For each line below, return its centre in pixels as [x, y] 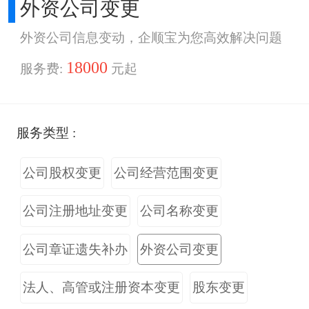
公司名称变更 [179, 211]
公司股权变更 [62, 173]
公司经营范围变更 [166, 173]
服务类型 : [47, 133]
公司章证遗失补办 [76, 249]
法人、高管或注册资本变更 [102, 288]
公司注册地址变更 [76, 211]
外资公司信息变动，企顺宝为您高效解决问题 [151, 37]
